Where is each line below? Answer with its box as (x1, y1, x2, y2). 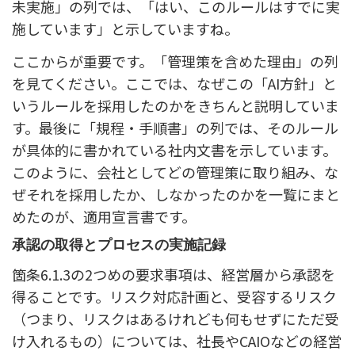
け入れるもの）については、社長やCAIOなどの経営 (12, 330, 342, 352)
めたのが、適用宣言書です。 (12, 205, 196, 227)
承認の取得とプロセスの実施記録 (12, 237, 226, 254)
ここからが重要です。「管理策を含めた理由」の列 (12, 50, 338, 71)
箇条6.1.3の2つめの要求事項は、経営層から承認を (12, 264, 335, 285)
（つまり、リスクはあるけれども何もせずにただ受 (12, 308, 339, 330)
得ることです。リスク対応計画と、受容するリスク (12, 286, 337, 307)
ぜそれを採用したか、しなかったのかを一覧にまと (12, 183, 340, 204)
